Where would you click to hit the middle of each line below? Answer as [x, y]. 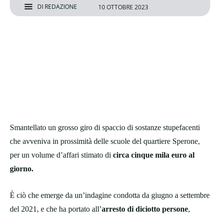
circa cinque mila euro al [154, 155]
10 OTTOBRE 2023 [123, 7]
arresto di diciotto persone [145, 209]
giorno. [22, 169]
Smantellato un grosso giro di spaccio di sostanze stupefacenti [105, 128]
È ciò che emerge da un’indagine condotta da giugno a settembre [110, 195]
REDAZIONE [61, 7]
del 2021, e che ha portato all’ [56, 209]
